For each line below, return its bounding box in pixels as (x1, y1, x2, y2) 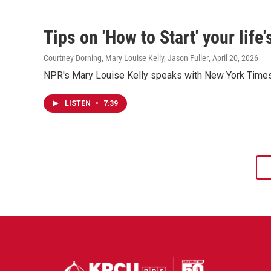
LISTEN (65, 99, 93, 108)
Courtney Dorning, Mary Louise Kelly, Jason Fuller (44, 53, 209, 63)
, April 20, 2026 (209, 53, 258, 63)
